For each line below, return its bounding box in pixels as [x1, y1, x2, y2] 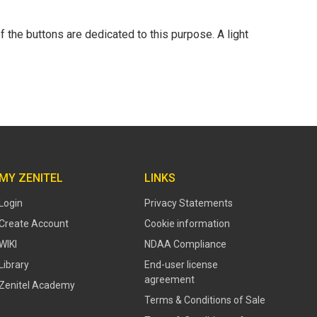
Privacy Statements [144, 197, 233, 209]
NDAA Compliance [144, 238, 226, 250]
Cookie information [144, 217, 230, 229]
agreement [144, 273, 195, 285]
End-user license [144, 258, 218, 270]
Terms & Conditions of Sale [144, 294, 265, 306]
